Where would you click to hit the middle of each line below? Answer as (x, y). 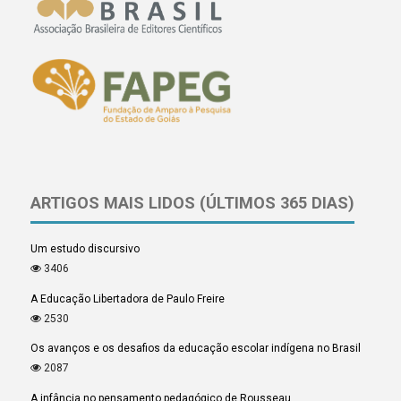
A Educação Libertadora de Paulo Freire (128, 299)
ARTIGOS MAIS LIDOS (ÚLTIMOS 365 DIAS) (193, 203)
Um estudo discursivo (85, 249)
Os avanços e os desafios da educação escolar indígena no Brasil (196, 349)
